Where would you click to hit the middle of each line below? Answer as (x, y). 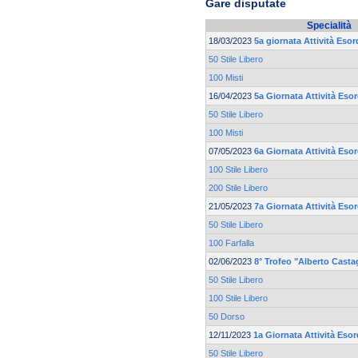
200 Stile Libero (238, 188)
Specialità (329, 26)
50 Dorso (227, 317)
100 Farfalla (231, 243)
